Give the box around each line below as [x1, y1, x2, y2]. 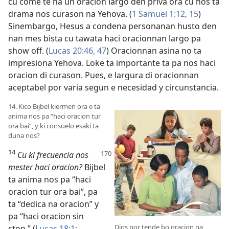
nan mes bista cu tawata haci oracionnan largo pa [8, 32, 201, 44]
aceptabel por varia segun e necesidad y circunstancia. [8, 81, 219, 93]
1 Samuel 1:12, [132, 8, 187, 19]
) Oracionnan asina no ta [106, 44, 201, 56]
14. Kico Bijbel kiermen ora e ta [8, 101, 100, 111]
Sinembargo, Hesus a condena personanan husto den [8, 20, 217, 32]
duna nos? [8, 130, 40, 140]
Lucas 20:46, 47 [49, 44, 106, 56]
